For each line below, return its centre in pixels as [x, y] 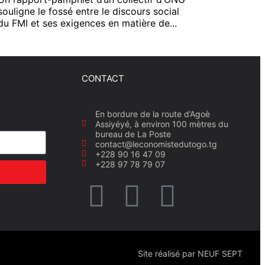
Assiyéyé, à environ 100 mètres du [161, 124]
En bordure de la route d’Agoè [152, 114]
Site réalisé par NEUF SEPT [190, 253]
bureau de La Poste [133, 134]
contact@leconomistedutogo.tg [156, 144]
